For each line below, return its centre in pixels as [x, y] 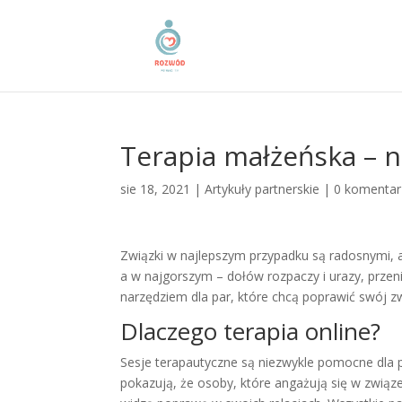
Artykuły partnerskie [262, 189]
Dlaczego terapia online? [251, 331]
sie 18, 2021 [156, 189]
